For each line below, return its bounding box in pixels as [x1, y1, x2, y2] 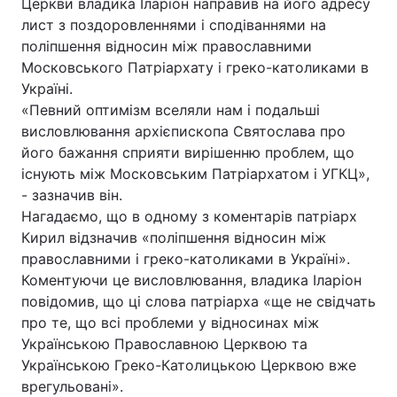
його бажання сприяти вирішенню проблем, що [21, 144, 354, 161]
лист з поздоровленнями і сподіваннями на [21, 16, 326, 34]
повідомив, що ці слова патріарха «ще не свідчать [21, 292, 376, 310]
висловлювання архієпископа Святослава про [21, 122, 346, 140]
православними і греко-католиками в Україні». [21, 250, 350, 268]
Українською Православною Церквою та [21, 335, 307, 353]
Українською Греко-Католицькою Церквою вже [21, 356, 356, 374]
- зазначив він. [21, 186, 122, 204]
